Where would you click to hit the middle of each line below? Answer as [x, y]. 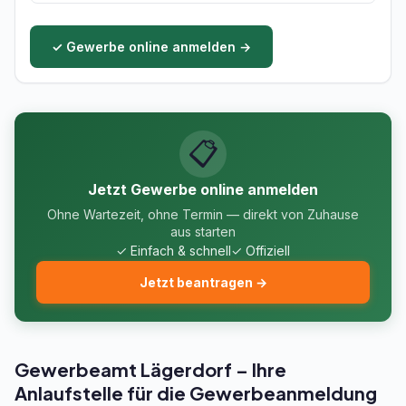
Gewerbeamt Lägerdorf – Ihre [150, 369]
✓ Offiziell [261, 251]
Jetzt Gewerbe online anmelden [203, 189]
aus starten [203, 232]
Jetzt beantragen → [203, 282]
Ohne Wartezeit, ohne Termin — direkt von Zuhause [203, 214]
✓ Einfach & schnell [174, 251]
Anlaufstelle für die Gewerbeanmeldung [196, 393]
